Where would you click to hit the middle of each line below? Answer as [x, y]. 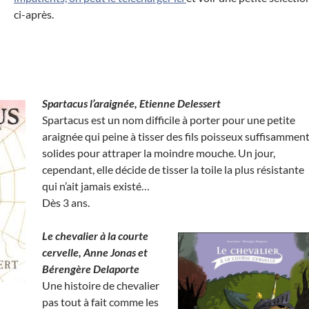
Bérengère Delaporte [91, 269]
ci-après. [34, 14]
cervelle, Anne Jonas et [95, 252]
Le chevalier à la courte [95, 236]
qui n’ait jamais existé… [96, 186]
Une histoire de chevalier [101, 285]
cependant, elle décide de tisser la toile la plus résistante [173, 169]
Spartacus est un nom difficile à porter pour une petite [169, 120]
